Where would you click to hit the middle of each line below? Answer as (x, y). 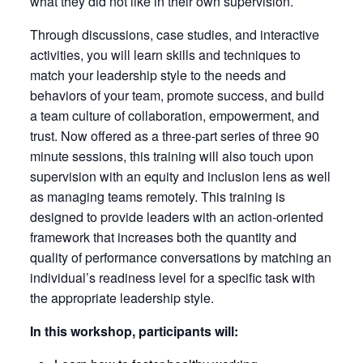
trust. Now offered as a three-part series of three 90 (174, 136)
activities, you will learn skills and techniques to (165, 55)
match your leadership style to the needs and (158, 75)
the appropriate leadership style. (122, 298)
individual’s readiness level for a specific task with (172, 278)
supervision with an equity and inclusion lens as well (180, 177)
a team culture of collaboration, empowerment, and (174, 116)
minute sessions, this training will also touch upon (171, 156)
